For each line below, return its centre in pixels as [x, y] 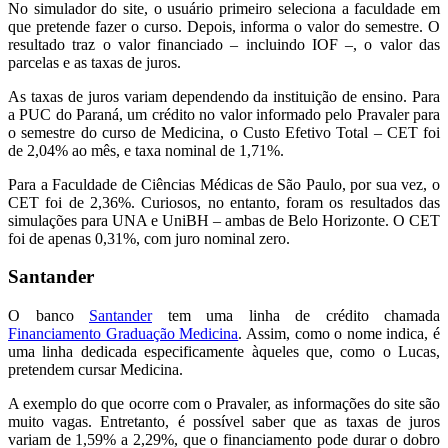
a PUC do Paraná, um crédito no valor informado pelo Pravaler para [224, 114]
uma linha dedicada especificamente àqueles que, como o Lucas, [224, 351]
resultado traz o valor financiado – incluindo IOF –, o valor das [224, 44]
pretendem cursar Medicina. [95, 369]
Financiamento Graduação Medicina [123, 333]
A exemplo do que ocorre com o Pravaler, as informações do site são [224, 403]
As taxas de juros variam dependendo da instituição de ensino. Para [224, 96]
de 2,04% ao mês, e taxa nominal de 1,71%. [146, 150]
